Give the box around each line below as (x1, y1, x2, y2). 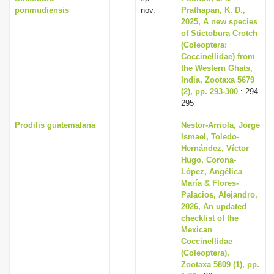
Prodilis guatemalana (15, 120, 95, 130)
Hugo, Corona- (181, 155, 236, 165)
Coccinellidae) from (181, 52, 255, 61)
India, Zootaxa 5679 (181, 75, 254, 84)
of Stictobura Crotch (181, 29, 257, 38)
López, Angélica (181, 167, 242, 176)
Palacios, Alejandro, (181, 190, 257, 199)
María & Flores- (181, 179, 239, 188)
